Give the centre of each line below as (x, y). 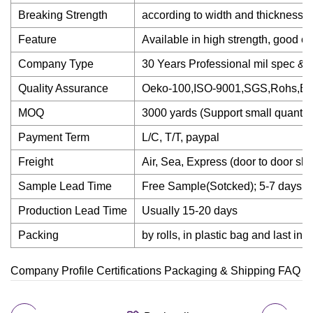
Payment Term (54, 137)
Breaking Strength (63, 15)
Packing (38, 235)
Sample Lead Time (65, 186)
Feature (37, 39)
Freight (36, 162)
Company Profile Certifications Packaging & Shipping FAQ (155, 271)
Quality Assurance (63, 88)
